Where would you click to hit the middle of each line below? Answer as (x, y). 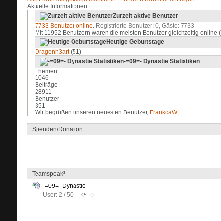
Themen (46, 71)
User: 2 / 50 (58, 195)
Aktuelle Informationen (57, 6)
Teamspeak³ (49, 174)
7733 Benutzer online (64, 26)
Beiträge (46, 85)
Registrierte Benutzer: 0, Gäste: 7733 (145, 26)
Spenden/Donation (57, 129)
